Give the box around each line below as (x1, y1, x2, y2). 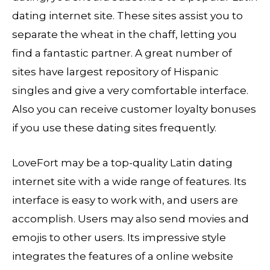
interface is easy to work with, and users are (12, 193, 238, 206)
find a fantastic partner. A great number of (12, 46, 232, 59)
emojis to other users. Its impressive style (12, 231, 226, 243)
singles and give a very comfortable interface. (12, 84, 248, 96)
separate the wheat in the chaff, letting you (12, 28, 237, 40)
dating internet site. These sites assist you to (12, 9, 243, 22)
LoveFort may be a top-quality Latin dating (12, 156, 233, 169)
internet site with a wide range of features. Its (12, 175, 246, 187)
